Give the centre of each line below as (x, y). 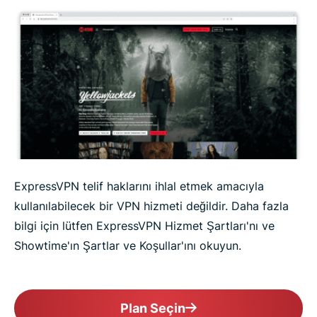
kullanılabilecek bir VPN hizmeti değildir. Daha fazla (151, 206)
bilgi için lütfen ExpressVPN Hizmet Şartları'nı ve (144, 226)
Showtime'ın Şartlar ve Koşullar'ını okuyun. (128, 246)
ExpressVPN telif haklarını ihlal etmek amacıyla (139, 186)
